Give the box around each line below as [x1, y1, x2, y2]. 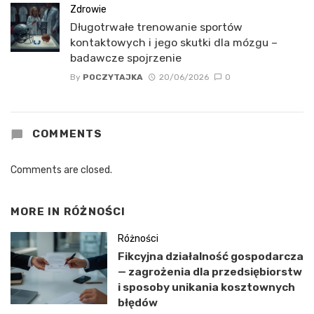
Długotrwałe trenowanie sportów [70, 20, 243, 34]
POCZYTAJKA [83, 71, 143, 82]
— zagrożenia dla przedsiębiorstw [117, 264, 302, 278]
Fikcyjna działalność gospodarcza [117, 249, 303, 263]
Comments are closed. [11, 164, 112, 177]
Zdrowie [70, 4, 107, 16]
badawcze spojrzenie [70, 51, 182, 65]
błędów [117, 295, 158, 309]
